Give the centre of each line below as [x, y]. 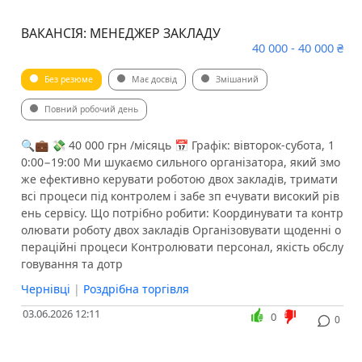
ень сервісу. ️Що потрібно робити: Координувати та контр [182, 213]
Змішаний [237, 80]
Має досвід [154, 80]
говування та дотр [72, 264]
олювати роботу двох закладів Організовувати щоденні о [181, 230]
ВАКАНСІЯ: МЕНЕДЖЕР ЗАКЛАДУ [120, 34]
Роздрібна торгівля [136, 289]
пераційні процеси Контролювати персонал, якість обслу [182, 247]
